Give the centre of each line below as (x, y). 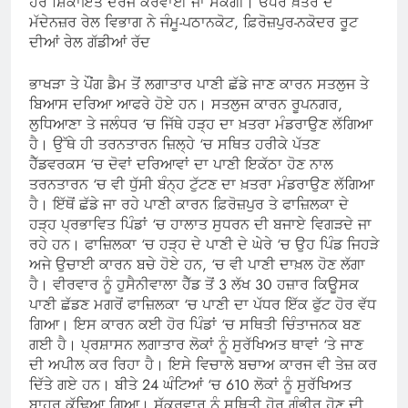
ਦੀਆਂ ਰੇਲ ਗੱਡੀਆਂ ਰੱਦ (90, 42)
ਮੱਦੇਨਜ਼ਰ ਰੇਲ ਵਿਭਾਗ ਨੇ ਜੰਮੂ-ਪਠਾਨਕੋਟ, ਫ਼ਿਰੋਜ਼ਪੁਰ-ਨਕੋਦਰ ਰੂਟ (194, 22)
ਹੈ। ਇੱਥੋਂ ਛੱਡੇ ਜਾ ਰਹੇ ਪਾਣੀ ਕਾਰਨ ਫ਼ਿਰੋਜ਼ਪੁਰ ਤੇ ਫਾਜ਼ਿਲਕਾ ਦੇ (189, 204)
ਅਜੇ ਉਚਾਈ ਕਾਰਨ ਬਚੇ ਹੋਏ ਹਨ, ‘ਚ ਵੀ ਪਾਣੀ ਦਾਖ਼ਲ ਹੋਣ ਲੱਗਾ (197, 264)
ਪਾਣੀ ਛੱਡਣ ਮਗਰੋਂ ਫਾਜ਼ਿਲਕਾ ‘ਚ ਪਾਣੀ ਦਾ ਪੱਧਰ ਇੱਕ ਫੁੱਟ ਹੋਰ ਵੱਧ (203, 304)
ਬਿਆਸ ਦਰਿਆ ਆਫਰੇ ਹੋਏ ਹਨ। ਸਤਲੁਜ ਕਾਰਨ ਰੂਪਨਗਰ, (186, 104)
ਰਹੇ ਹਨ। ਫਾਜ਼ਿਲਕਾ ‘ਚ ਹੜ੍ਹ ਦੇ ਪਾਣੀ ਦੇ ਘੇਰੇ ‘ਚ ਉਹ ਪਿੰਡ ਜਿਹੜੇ (204, 244)
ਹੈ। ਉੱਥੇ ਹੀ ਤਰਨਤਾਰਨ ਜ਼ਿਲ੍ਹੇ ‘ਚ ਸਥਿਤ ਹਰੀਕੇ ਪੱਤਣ (174, 144)
